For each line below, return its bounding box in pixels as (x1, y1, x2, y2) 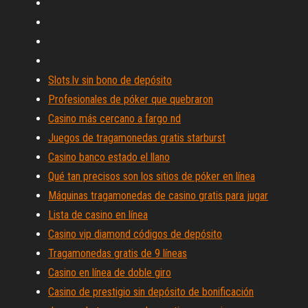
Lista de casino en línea (48, 208, 148, 221)
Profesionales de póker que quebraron (48, 93, 213, 106)
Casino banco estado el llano (48, 151, 170, 164)
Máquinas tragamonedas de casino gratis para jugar (48, 189, 268, 202)
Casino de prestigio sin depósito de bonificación (48, 285, 254, 298)
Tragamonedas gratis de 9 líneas (48, 247, 187, 260)
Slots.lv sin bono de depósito (48, 74, 172, 87)
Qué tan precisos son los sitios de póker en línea (48, 170, 255, 183)
